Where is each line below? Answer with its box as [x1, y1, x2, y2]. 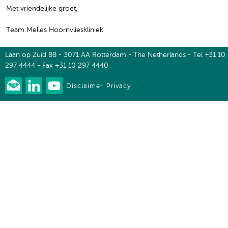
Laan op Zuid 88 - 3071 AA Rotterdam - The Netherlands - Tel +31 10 [5, 51, 225, 59]
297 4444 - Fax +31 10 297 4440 [5, 62, 108, 69]
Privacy [106, 83, 131, 90]
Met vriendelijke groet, [6, 5, 77, 12]
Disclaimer [66, 83, 103, 90]
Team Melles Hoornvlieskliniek [6, 26, 103, 34]
